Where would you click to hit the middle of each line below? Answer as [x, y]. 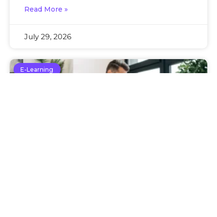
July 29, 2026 [48, 37]
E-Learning [37, 69]
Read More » [46, 9]
